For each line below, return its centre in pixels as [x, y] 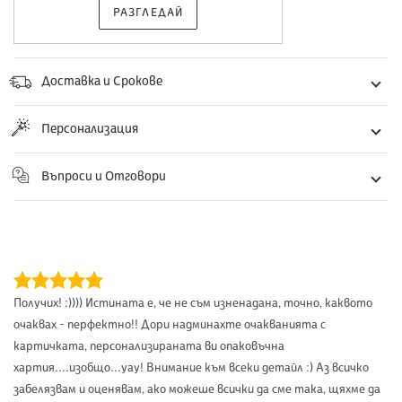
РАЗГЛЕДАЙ [148, 13]
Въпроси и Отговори [104, 177]
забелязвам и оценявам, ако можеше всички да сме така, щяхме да [197, 389]
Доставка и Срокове [102, 82]
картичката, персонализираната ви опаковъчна [149, 346]
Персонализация [90, 129]
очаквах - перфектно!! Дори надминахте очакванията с [170, 325]
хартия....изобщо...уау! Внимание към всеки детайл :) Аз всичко [191, 368]
